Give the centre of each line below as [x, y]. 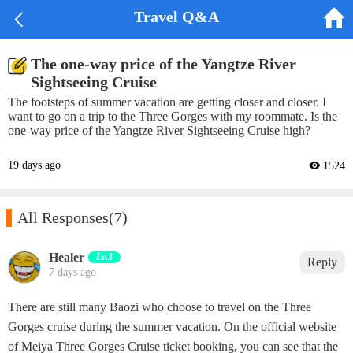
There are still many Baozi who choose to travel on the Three [160, 307]
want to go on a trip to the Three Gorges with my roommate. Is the [173, 116]
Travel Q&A [176, 17]
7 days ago [72, 273]
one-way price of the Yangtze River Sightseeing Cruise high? [159, 130]
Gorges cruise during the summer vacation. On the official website [172, 327]
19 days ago [34, 165]
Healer [67, 258]
